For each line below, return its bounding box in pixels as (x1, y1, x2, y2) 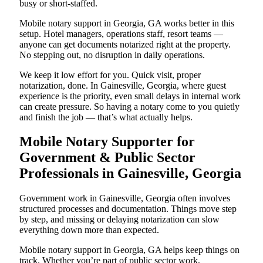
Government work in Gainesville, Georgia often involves (19, 193, 230, 204)
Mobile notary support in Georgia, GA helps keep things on (19, 245, 240, 255)
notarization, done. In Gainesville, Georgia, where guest (19, 80, 226, 90)
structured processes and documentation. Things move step (19, 204, 237, 214)
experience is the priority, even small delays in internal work (19, 90, 241, 101)
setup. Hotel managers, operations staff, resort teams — (19, 28, 223, 39)
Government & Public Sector (19, 150, 195, 166)
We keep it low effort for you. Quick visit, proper (19, 69, 201, 80)
